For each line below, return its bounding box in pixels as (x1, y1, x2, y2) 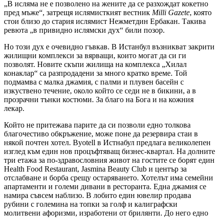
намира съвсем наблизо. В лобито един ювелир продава (4, 191, 191, 200)
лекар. (4, 104, 24, 113)
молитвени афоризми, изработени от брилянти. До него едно (4, 209, 208, 218)
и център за (147, 165, 187, 174)
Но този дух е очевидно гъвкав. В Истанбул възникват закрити (4, 43, 215, 51)
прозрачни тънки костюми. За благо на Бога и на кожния (4, 95, 194, 104)
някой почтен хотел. (4, 138, 73, 147)
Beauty (108, 165, 130, 174)
